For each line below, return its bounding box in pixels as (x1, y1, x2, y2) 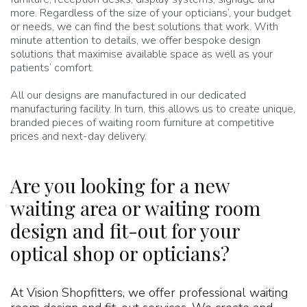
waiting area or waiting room (10, 195, 260, 221)
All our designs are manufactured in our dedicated (10, 88, 246, 103)
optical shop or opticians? (10, 241, 230, 266)
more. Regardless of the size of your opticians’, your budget (10, 5, 291, 21)
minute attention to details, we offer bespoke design (10, 33, 260, 48)
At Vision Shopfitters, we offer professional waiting (10, 284, 288, 301)
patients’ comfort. (10, 60, 94, 75)
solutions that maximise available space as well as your (10, 47, 273, 62)
